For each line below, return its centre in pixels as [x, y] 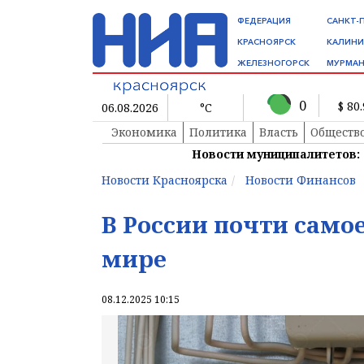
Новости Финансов [301, 180]
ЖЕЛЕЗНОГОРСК [273, 63]
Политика [218, 132]
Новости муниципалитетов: [276, 154]
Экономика [144, 132]
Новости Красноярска [165, 180]
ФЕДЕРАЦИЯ [264, 21]
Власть [279, 132]
